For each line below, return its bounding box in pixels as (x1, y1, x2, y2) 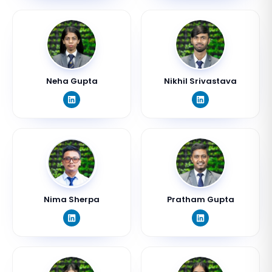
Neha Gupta (46, 75, 98, 87)
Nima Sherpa (44, 194, 100, 205)
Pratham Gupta (166, 194, 234, 205)
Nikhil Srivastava (164, 75, 237, 87)
